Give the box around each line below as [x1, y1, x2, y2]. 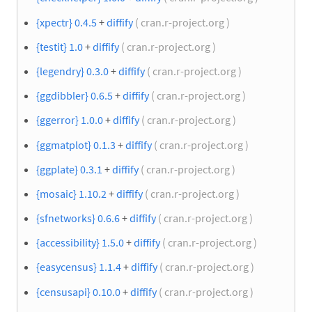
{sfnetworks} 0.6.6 [36, 211, 120, 226]
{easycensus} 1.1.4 [36, 260, 121, 274]
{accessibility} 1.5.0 [36, 235, 124, 250]
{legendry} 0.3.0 [36, 63, 109, 78]
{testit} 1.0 [36, 39, 83, 54]
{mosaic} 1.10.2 [36, 186, 107, 201]
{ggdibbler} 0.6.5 [36, 88, 113, 103]
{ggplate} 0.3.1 [36, 162, 102, 176]
